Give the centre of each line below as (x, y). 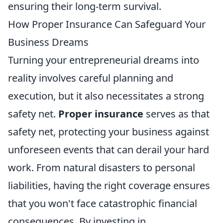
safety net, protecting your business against (109, 131)
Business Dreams (48, 42)
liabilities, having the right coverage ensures (109, 185)
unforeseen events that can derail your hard (109, 149)
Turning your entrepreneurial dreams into (104, 60)
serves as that (176, 113)
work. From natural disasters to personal (102, 167)
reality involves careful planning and (91, 78)
